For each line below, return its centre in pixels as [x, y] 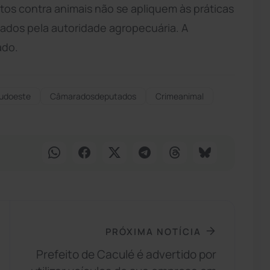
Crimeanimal [180, 96]
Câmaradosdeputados [93, 96]
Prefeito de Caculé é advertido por [127, 255]
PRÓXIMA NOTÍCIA [154, 231]
